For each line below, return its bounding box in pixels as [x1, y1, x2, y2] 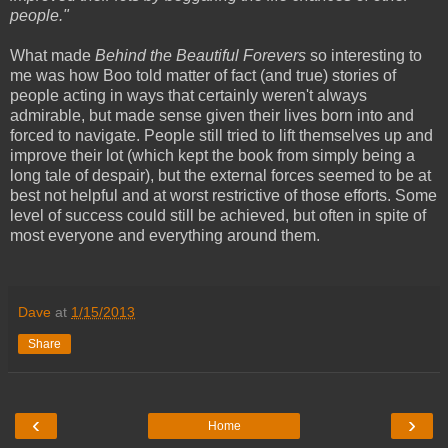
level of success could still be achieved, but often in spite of [10, 206, 426, 224]
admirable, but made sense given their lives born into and [10, 106, 414, 124]
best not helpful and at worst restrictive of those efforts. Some [10, 186, 437, 204]
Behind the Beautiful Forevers [95, 46, 306, 64]
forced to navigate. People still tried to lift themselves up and [10, 126, 433, 144]
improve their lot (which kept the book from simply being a [10, 146, 415, 164]
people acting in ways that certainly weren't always [10, 86, 367, 104]
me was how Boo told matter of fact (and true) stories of [10, 66, 396, 84]
